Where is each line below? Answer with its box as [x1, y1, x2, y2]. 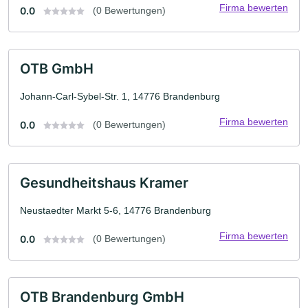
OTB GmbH [20, 60, 93, 77]
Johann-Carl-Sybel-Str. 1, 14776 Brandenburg [20, 90, 220, 102]
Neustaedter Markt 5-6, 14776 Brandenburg [20, 204, 211, 216]
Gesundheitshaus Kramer [20, 174, 188, 191]
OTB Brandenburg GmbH [20, 288, 184, 305]
